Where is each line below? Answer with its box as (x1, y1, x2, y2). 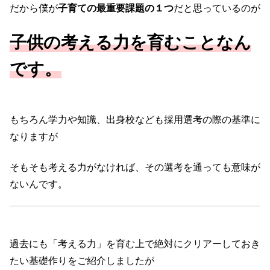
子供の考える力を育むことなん (10, 33, 251, 52)
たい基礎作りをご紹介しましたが (10, 256, 154, 266)
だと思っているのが (174, 3, 260, 14)
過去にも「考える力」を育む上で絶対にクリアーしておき (10, 239, 260, 250)
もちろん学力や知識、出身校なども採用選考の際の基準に (10, 115, 260, 125)
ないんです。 (10, 178, 67, 189)
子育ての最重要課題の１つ (58, 3, 174, 14)
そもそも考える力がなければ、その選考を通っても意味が (10, 162, 260, 172)
